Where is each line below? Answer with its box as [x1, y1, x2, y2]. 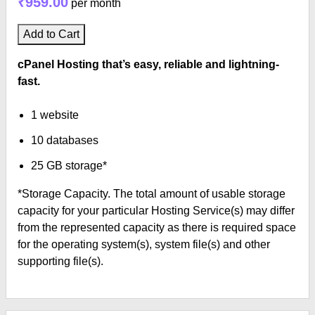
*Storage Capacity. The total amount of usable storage [18, 188, 285, 200]
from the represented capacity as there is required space [18, 221, 296, 233]
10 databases [31, 134, 99, 146]
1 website [31, 109, 79, 121]
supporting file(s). [18, 255, 103, 267]
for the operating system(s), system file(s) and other [18, 238, 270, 250]
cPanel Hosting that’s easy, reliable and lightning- [18, 58, 279, 70]
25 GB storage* [31, 160, 108, 172]
